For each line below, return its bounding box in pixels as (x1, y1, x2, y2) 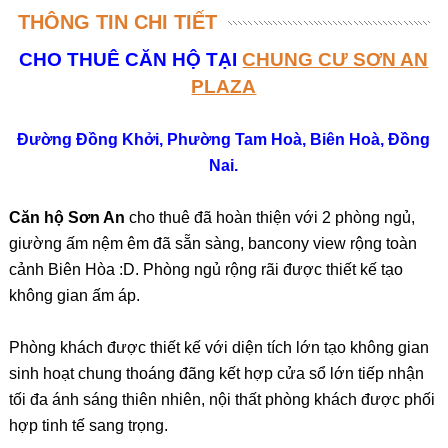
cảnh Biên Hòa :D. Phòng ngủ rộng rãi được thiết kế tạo (8, 261, 403, 278)
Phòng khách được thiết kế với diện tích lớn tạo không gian (8, 339, 429, 356)
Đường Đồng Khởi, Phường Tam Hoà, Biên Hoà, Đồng (17, 131, 431, 148)
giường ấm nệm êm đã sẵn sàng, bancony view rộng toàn (8, 235, 417, 252)
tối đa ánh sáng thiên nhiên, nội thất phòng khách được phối (8, 391, 435, 408)
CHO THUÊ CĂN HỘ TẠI (19, 49, 243, 70)
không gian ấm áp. (8, 287, 140, 304)
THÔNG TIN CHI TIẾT (17, 11, 217, 33)
